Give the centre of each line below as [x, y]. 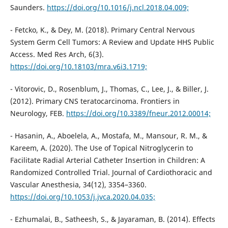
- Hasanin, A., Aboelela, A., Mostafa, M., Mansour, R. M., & [108, 136]
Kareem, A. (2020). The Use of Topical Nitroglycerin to [101, 148]
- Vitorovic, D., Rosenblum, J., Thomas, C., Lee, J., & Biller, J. [109, 89]
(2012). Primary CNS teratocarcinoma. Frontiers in [95, 101]
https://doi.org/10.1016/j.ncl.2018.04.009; [118, 8]
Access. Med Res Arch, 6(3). [57, 54]
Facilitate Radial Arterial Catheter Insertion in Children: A [107, 160]
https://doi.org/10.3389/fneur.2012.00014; [138, 113]
